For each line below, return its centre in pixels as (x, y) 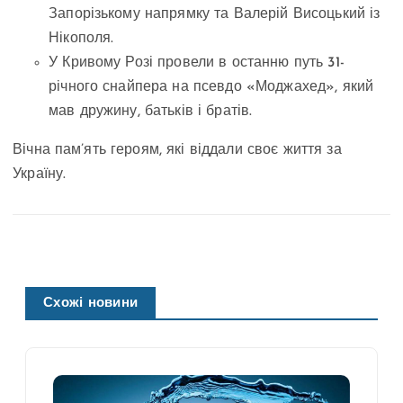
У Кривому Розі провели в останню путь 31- (197, 63)
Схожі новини (91, 304)
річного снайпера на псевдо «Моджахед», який (211, 88)
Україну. (40, 175)
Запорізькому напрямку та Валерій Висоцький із (215, 15)
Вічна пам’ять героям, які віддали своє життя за (177, 151)
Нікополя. (81, 39)
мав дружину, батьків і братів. (151, 112)
